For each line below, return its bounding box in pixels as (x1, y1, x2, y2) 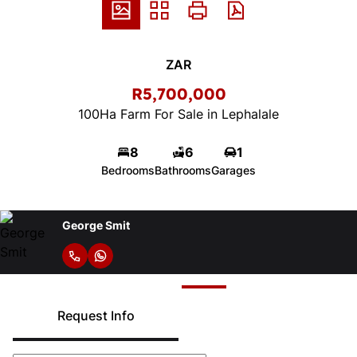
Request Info (57, 308, 135, 324)
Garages (211, 163, 256, 177)
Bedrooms (101, 163, 155, 177)
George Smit (62, 218, 130, 232)
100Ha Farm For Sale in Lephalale (78, 106, 279, 122)
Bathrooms (155, 163, 211, 177)
